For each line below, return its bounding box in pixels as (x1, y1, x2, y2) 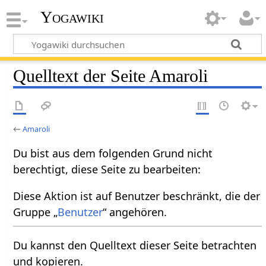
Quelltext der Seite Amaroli (13, 65, 208, 86)
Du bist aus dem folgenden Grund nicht (13, 145, 213, 160)
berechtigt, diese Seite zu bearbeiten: (13, 161, 201, 176)
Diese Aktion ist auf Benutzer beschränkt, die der (13, 188, 261, 203)
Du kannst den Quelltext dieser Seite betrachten (13, 237, 257, 252)
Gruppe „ (13, 204, 58, 219)
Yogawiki (40, 8, 104, 27)
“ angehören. (103, 204, 167, 219)
